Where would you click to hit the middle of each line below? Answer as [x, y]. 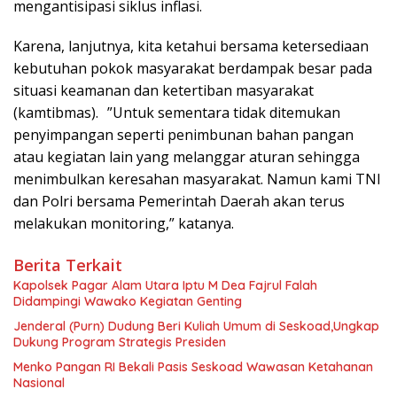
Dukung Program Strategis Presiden [120, 342]
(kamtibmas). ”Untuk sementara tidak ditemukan [177, 112]
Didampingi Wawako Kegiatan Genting [128, 301]
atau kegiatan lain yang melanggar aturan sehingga [187, 156]
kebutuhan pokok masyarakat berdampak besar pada [193, 68]
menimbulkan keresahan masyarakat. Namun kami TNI [197, 179]
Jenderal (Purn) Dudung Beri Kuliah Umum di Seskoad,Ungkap [196, 326]
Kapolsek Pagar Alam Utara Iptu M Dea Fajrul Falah [165, 285]
